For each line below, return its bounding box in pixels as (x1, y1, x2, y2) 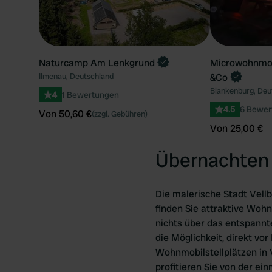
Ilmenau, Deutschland (39, 71, 114, 81)
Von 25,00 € (209, 122, 263, 135)
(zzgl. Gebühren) (92, 109, 148, 119)
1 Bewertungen (62, 89, 119, 100)
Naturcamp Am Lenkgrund (39, 56, 155, 69)
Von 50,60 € (39, 107, 92, 120)
